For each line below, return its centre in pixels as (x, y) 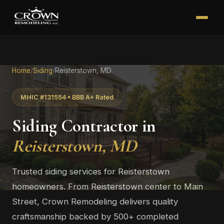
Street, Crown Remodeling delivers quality (95, 201)
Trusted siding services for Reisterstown (91, 171)
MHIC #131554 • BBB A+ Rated (67, 97)
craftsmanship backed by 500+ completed (95, 216)
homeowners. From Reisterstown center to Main (107, 186)
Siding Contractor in (84, 126)
